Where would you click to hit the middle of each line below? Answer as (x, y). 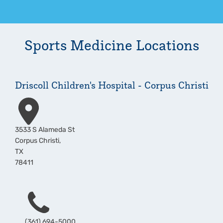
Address (30, 102)
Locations (166, 45)
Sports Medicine (78, 45)
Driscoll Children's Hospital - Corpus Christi (111, 85)
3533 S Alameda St (45, 130)
